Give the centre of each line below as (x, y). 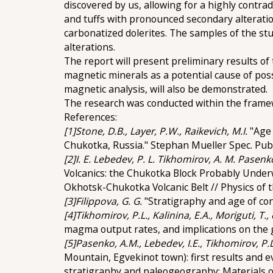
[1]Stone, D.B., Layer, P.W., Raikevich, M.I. (157, 131)
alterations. (90, 47)
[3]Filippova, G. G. (105, 201)
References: (91, 117)
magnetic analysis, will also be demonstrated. (166, 89)
